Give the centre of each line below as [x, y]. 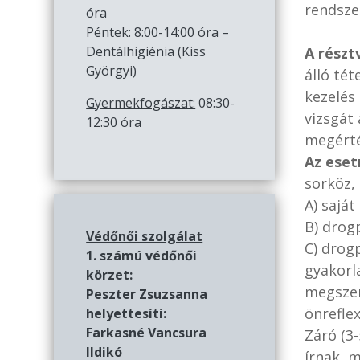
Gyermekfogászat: [141, 102]
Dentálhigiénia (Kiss [146, 51]
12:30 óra [114, 122]
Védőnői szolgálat [145, 236]
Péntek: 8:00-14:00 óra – [158, 32]
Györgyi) [112, 70]
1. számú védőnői [142, 255]
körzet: [110, 274]
